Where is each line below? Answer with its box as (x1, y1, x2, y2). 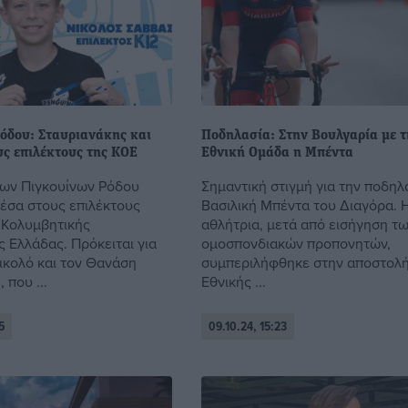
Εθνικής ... (201, 270, 267, 291)
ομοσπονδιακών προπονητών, (201, 232, 392, 253)
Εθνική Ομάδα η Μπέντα (201, 145, 354, 160)
